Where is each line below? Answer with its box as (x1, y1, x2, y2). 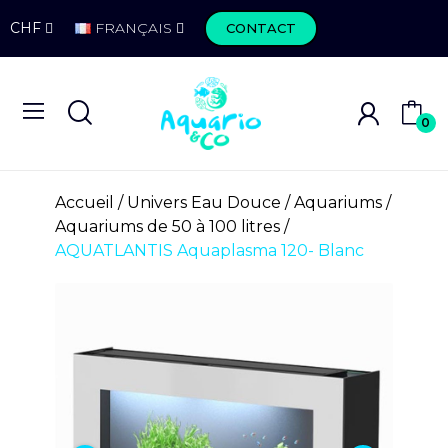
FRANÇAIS (95, 19, 172, 37)
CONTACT (226, 20, 296, 36)
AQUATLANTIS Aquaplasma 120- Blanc (54, 241, 364, 261)
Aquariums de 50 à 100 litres (54, 217, 280, 237)
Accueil (54, 193, 114, 213)
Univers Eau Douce (126, 193, 281, 213)
